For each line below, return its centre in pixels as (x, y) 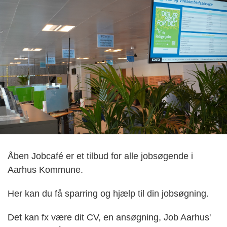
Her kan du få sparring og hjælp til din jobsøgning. (108, 194)
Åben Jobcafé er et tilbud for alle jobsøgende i (100, 156)
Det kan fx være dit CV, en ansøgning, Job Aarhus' (109, 218)
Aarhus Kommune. (45, 170)
